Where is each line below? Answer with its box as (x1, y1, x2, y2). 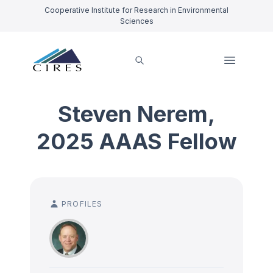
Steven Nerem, (58, 101, 215, 127)
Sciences (119, 16, 154, 26)
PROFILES (62, 199, 103, 208)
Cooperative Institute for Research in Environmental (44, 5, 229, 15)
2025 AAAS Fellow (36, 128, 237, 155)
